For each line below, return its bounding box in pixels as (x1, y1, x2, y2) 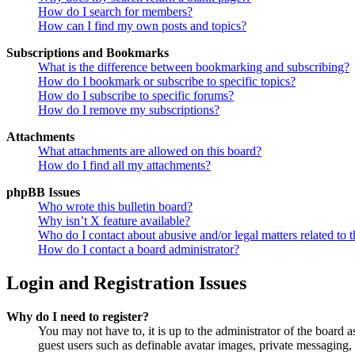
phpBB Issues (6, 185, 80, 200)
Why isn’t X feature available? (38, 214, 190, 228)
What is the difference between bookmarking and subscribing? (38, 60, 349, 74)
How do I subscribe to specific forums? (38, 89, 234, 103)
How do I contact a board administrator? (38, 242, 239, 257)
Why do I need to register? (6, 310, 149, 324)
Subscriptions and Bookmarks (6, 46, 169, 60)
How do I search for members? (38, 5, 193, 19)
